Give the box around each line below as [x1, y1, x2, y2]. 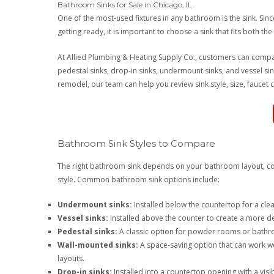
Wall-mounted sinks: [57, 240, 139, 251]
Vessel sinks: [57, 213, 109, 224]
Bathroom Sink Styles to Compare [57, 137, 216, 149]
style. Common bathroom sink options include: [57, 174, 220, 185]
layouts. [57, 253, 85, 264]
